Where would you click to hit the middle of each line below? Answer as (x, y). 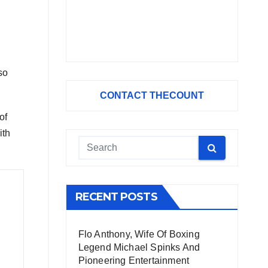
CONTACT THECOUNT (152, 95)
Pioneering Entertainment (134, 261)
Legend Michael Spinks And (139, 247)
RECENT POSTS (116, 197)
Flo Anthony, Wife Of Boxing (139, 234)
